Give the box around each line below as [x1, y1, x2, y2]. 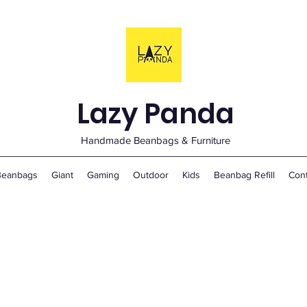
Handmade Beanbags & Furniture [80, 134, 230, 146]
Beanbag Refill [213, 169, 275, 180]
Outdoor [132, 169, 169, 180]
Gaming [86, 169, 119, 180]
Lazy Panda [76, 95, 234, 133]
